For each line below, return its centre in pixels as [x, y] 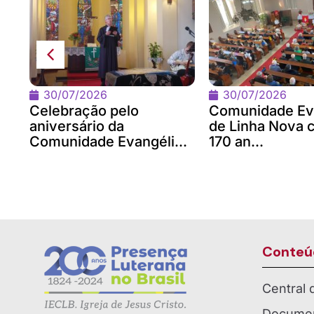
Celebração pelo [84, 111]
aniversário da [77, 127]
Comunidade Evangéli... [108, 142]
